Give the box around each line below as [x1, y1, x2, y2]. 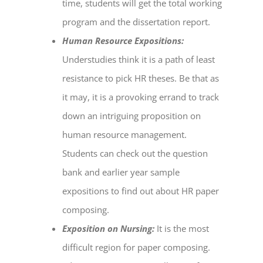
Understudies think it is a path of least [62, 53, 215, 66]
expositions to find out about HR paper [62, 185, 220, 197]
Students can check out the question [62, 147, 208, 160]
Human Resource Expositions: [62, 35, 184, 47]
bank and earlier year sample [62, 166, 180, 178]
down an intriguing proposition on [62, 110, 201, 122]
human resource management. [62, 129, 187, 141]
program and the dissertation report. [62, 16, 213, 28]
